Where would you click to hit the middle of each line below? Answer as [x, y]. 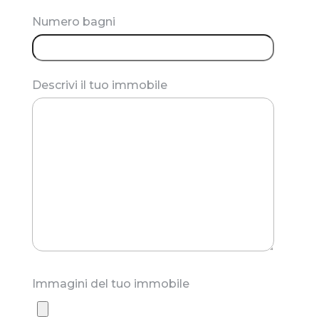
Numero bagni [73, 22]
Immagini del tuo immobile [110, 284]
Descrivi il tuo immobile [99, 85]
